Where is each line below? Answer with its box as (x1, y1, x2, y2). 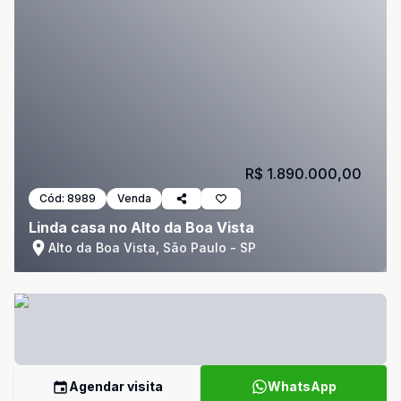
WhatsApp (267, 379, 337, 394)
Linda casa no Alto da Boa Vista (29, 218, 254, 236)
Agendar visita (69, 379, 163, 394)
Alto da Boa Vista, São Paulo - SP (48, 240, 256, 255)
